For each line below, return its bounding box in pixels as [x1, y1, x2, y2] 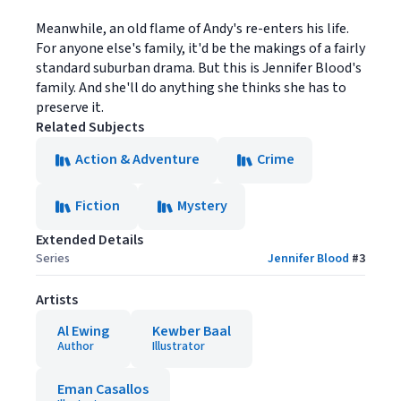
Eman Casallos [57, 380, 149, 399]
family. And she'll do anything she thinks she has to [36, 78, 346, 98]
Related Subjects [36, 117, 144, 137]
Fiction [75, 196, 120, 216]
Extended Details [36, 230, 143, 250]
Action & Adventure [75, 149, 200, 169]
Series [36, 250, 70, 268]
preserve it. [36, 98, 104, 117]
